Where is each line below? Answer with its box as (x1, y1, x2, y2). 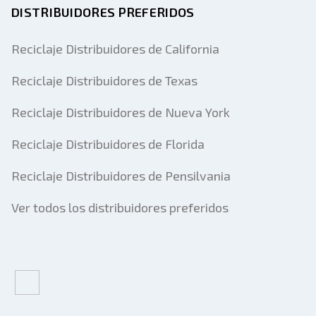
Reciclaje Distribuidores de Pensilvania (11, 168, 231, 183)
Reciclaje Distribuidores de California (11, 41, 219, 56)
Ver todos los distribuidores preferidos (11, 200, 229, 215)
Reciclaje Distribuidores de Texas (11, 73, 197, 88)
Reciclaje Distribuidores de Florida (11, 136, 205, 152)
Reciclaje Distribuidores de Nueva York (11, 104, 230, 120)
